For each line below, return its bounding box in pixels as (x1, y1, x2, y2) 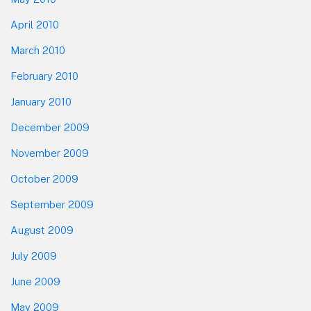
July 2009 (10, 250, 57, 262)
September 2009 (10, 199, 94, 211)
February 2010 (10, 70, 78, 83)
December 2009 (10, 121, 90, 134)
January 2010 (10, 96, 72, 108)
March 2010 (10, 44, 65, 57)
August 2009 (10, 224, 74, 237)
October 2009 (10, 173, 78, 185)
